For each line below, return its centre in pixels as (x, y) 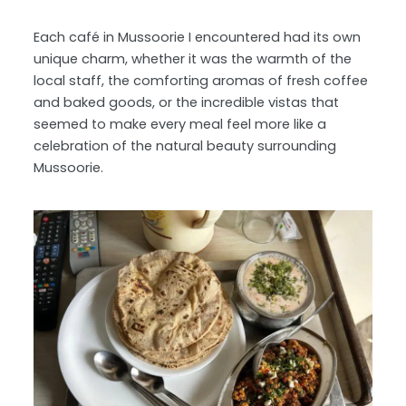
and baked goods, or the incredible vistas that (187, 102)
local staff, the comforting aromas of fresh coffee (201, 80)
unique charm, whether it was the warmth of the (193, 58)
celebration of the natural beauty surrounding (185, 145)
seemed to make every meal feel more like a (180, 124)
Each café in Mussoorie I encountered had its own (198, 37)
